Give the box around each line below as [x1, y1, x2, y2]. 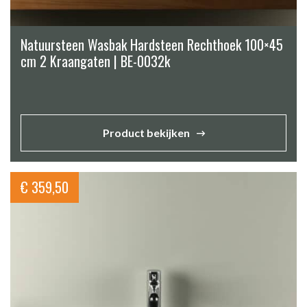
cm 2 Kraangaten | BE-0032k [21, 50, 170, 71]
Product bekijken [102, 125, 190, 139]
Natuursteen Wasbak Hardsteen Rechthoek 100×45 [21, 34, 283, 55]
